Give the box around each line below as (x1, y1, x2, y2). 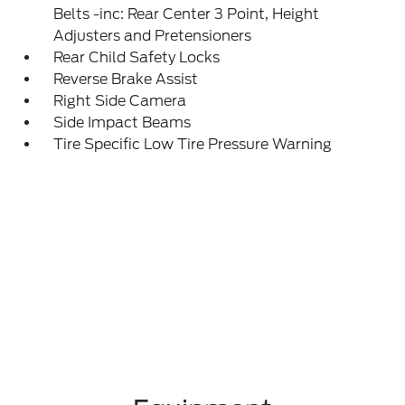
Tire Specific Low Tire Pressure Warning (53, 136, 333, 153)
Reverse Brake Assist (53, 71, 199, 88)
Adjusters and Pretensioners (53, 27, 252, 44)
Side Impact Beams (53, 114, 192, 131)
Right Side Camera (53, 92, 187, 109)
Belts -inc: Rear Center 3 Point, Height (53, 5, 320, 23)
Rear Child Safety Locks (53, 49, 221, 66)
